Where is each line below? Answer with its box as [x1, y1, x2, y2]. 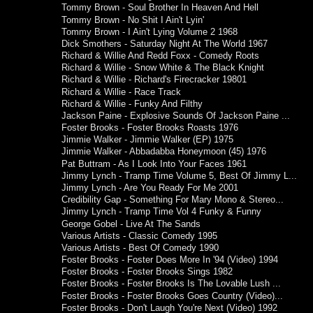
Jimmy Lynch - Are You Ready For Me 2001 [61, 183, 239, 193]
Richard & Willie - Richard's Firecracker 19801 [61, 75, 247, 85]
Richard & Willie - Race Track [61, 87, 182, 97]
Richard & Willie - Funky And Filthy [61, 99, 203, 109]
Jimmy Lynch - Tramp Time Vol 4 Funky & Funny [61, 207, 262, 217]
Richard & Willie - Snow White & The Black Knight [61, 63, 265, 73]
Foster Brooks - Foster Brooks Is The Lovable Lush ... [61, 279, 282, 289]
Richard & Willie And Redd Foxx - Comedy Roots [61, 51, 260, 61]
